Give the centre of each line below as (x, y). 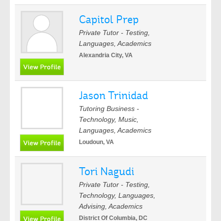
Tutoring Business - (109, 109)
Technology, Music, (109, 119)
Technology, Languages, (117, 195)
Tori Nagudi (107, 171)
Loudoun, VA (96, 142)
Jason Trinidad (113, 95)
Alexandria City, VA (106, 55)
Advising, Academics (111, 206)
